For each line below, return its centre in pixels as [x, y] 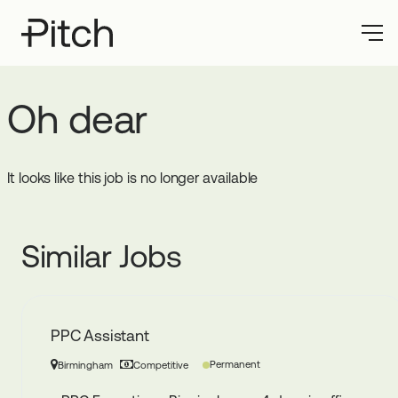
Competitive [160, 365]
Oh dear [77, 119]
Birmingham [85, 365]
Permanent [235, 365]
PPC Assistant [100, 335]
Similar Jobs [102, 256]
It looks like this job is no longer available [133, 178]
